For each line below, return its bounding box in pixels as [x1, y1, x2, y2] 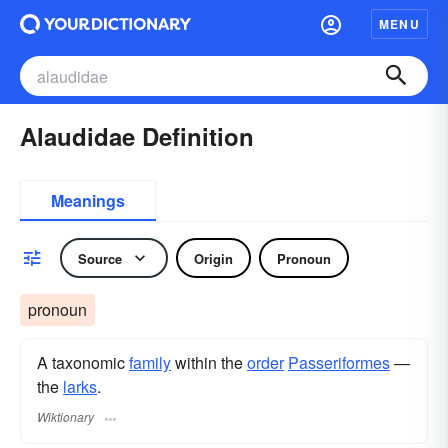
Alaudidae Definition [20, 119, 254, 153]
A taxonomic [37, 351, 129, 374]
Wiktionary [37, 408, 94, 426]
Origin [194, 248, 233, 268]
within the [171, 351, 247, 374]
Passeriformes [288, 351, 390, 374]
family [129, 351, 171, 374]
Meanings [51, 189, 125, 212]
